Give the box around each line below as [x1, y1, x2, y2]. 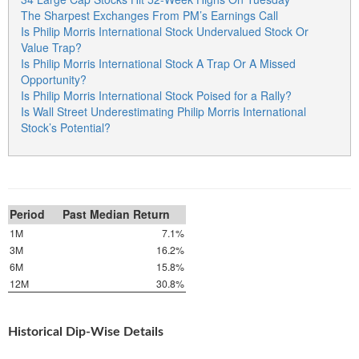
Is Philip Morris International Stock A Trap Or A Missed [21, 55, 296, 71]
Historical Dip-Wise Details [8, 325, 163, 338]
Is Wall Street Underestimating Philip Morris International [21, 103, 306, 119]
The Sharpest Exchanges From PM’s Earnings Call [21, 7, 278, 23]
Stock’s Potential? [21, 119, 111, 135]
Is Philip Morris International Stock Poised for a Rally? [21, 87, 292, 103]
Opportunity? [21, 71, 87, 87]
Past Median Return [63, 206, 170, 222]
